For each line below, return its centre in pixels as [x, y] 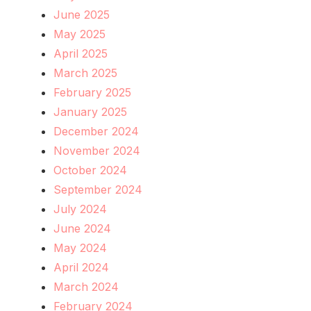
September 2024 [98, 189]
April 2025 [81, 53]
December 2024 [96, 131]
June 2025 [82, 14]
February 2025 [92, 92]
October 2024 [90, 170]
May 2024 [80, 247]
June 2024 [82, 228]
